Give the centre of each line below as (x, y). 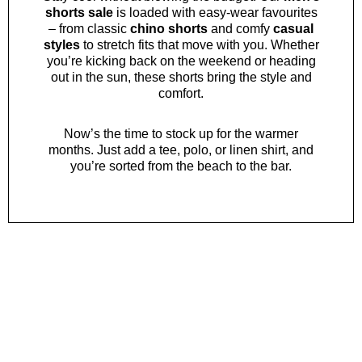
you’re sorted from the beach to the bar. (181, 166)
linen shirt (257, 150)
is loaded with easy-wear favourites (215, 13)
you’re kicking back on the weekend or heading (181, 61)
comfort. (181, 94)
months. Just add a (104, 150)
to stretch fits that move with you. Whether (199, 45)
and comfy (240, 29)
